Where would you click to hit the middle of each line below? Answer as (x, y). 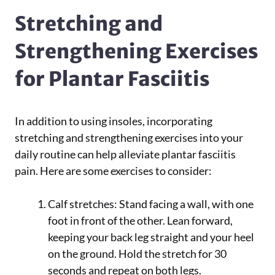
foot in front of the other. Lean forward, (140, 220)
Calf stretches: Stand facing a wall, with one (151, 204)
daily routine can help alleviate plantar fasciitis (125, 154)
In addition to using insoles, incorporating (114, 121)
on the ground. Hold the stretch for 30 (137, 254)
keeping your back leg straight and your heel (151, 237)
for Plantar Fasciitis (112, 79)
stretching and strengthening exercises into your (129, 137)
